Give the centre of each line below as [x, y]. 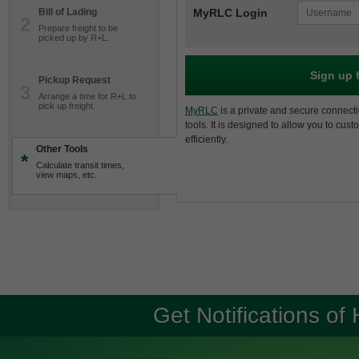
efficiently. [206, 139]
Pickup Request [75, 80]
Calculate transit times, [80, 165]
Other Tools [62, 149]
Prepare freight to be [78, 28]
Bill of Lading [68, 12]
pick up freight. [67, 106]
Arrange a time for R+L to [87, 96]
